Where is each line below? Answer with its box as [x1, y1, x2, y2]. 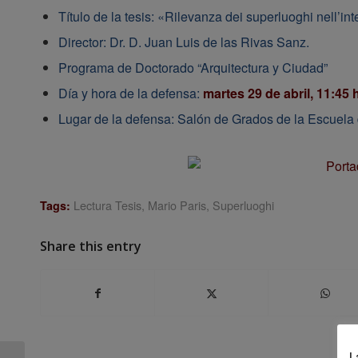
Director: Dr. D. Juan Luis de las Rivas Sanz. [58, 32, 309, 51]
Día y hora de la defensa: [58, 83, 203, 102]
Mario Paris [148, 197, 206, 214]
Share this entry [40, 237, 141, 256]
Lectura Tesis [74, 197, 141, 214]
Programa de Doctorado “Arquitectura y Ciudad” [58, 58, 328, 77]
